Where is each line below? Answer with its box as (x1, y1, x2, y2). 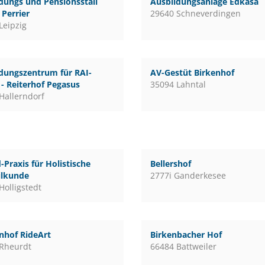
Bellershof (150, 158, 191, 169)
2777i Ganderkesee (150, 170, 226, 181)
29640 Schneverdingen (150, 8, 241, 19)
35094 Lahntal (150, 79, 206, 90)
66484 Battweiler (150, 241, 216, 252)
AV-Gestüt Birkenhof (150, 67, 234, 78)
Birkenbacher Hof (150, 229, 222, 240)
